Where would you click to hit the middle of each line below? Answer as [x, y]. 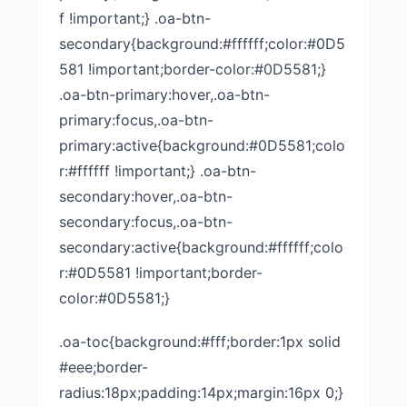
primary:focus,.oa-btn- [136, 120]
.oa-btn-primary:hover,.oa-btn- [164, 94]
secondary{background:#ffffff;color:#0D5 [202, 44]
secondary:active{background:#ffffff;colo [201, 247]
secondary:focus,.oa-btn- [146, 222]
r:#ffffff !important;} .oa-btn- [158, 171]
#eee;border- [104, 367]
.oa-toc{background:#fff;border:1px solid [200, 342]
